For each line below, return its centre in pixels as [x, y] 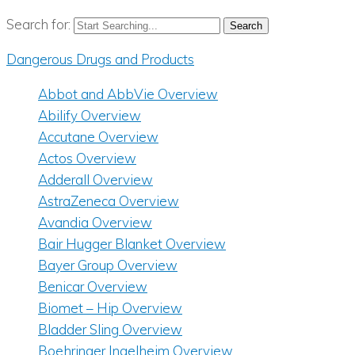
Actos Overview [87, 158]
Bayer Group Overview [108, 265]
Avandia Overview [95, 223]
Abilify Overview [90, 116]
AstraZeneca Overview [109, 201]
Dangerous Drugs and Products [100, 59]
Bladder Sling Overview [110, 330]
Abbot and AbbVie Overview [128, 94]
